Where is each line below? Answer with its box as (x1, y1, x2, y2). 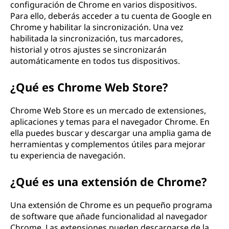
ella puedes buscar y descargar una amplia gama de (10, 127, 211, 139)
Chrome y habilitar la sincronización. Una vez (10, 21, 184, 33)
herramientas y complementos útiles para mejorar (10, 139, 205, 150)
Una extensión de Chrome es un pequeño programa (10, 199, 212, 211)
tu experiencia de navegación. (10, 150, 125, 161)
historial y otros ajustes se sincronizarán (10, 44, 167, 55)
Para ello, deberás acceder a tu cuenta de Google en (10, 10, 212, 21)
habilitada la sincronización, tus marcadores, (10, 33, 183, 44)
